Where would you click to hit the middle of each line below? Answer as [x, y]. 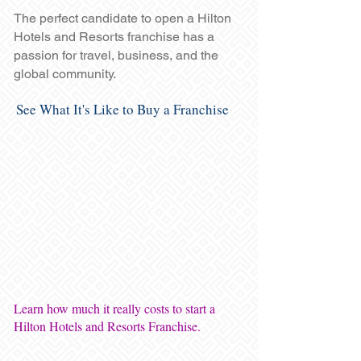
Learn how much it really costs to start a [114, 308]
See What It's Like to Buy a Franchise [122, 109]
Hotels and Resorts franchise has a [114, 37]
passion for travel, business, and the [116, 55]
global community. [65, 74]
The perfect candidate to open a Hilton [122, 18]
